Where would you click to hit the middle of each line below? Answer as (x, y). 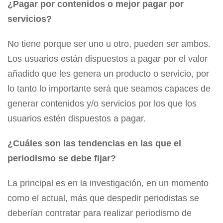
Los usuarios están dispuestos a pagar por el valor (108, 59)
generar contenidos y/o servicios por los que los (102, 104)
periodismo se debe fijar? (62, 159)
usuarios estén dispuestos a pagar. (77, 119)
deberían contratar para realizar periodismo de (100, 213)
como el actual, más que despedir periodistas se (103, 198)
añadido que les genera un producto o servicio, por (108, 74)
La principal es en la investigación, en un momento (108, 183)
